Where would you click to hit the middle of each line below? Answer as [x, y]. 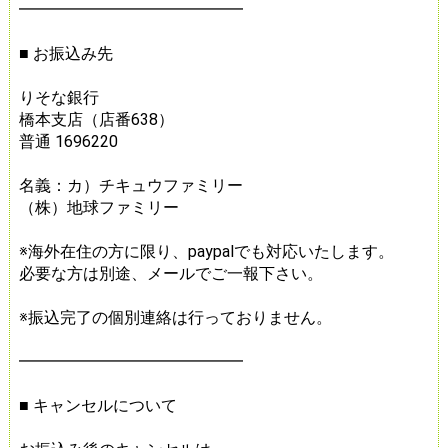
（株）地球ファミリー [98, 207]
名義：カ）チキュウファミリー [130, 185]
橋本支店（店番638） [96, 119]
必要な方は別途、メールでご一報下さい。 [170, 273]
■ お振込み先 [65, 53]
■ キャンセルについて [97, 405]
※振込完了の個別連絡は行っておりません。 [175, 317]
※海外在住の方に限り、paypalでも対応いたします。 [206, 251]
